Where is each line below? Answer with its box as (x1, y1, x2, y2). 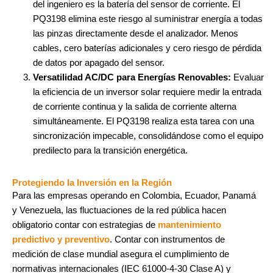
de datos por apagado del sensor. (32, 57, 165, 68)
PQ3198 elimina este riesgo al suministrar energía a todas (32, 13, 263, 24)
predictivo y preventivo (12, 234, 110, 244)
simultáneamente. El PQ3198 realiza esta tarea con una (32, 116, 254, 126)
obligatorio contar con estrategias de (12, 219, 158, 230)
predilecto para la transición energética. (32, 145, 188, 155)
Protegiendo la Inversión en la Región (12, 177, 172, 188)
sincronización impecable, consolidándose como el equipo (32, 130, 263, 141)
